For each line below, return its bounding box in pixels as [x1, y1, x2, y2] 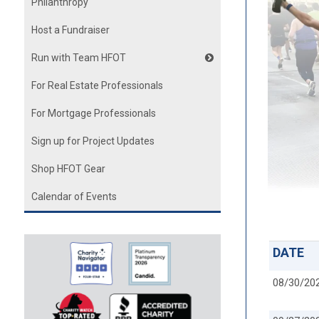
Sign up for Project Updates [31, 135, 155, 147]
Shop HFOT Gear [31, 163, 105, 174]
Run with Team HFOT [31, 52, 126, 63]
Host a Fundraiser [31, 24, 110, 36]
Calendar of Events [31, 191, 117, 202]
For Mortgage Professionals [31, 108, 156, 119]
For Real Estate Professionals [31, 80, 163, 91]
